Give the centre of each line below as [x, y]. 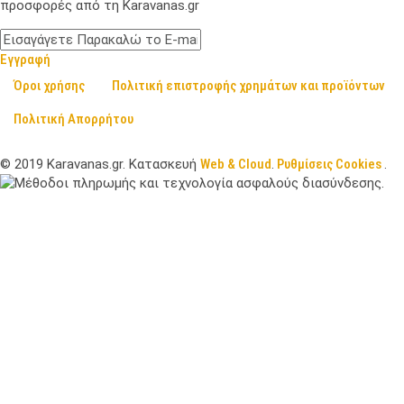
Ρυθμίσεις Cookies [329, 164]
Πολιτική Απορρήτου [73, 119]
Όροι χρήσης [49, 85]
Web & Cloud [236, 164]
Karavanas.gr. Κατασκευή [122, 164]
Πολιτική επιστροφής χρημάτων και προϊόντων [248, 85]
